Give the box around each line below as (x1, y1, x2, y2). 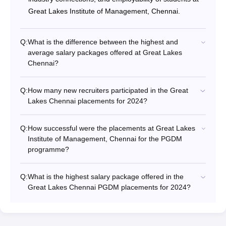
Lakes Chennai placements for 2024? (28, 96, 147, 105)
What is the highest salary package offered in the (28, 172, 184, 181)
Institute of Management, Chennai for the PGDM (28, 134, 182, 143)
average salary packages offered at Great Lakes (28, 48, 182, 56)
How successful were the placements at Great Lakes (28, 124, 195, 132)
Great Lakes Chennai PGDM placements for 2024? (28, 183, 191, 191)
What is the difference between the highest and (28, 37, 178, 46)
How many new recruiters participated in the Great (28, 86, 188, 94)
